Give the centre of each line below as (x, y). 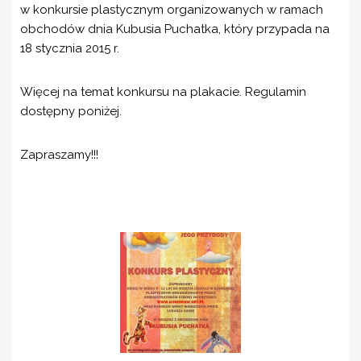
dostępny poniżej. (71, 111)
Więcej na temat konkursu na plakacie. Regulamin (163, 92)
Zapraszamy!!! (59, 155)
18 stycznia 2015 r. (70, 48)
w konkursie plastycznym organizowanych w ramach (172, 10)
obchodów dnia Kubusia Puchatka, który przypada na (175, 29)
